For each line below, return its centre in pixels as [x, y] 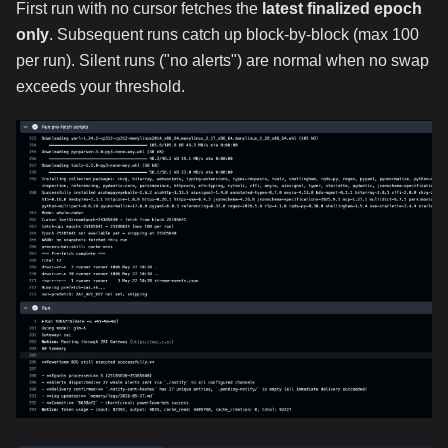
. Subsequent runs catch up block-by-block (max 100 [234, 35]
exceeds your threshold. [100, 87]
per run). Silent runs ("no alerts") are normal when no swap [222, 61]
